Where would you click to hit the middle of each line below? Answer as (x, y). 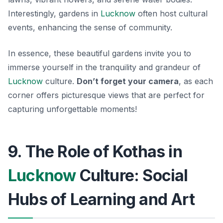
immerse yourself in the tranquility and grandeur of (104, 67)
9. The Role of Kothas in (95, 151)
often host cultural (171, 13)
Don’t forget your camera (128, 81)
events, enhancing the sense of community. (90, 27)
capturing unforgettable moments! (72, 109)
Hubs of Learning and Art (101, 199)
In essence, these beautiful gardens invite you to (100, 53)
